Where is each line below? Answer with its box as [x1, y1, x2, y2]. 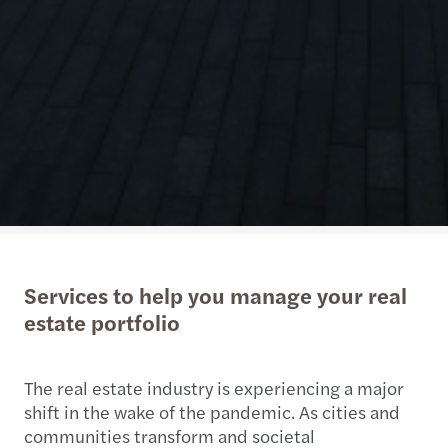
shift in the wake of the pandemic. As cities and [24, 398, 400, 424]
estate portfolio [24, 305, 180, 338]
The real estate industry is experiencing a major [24, 374, 404, 400]
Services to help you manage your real [24, 278, 407, 311]
